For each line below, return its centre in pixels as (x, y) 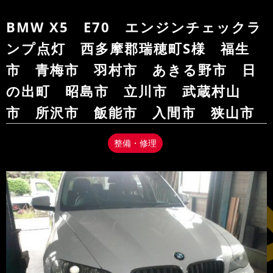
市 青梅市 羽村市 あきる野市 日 (131, 69)
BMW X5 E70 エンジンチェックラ (134, 27)
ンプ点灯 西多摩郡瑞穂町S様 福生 (128, 48)
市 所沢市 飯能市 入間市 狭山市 (130, 112)
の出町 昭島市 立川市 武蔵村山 (123, 91)
